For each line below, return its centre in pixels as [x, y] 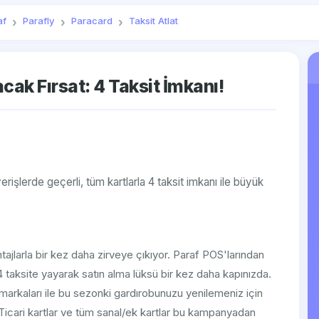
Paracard [92, 21]
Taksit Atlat [154, 21]
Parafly [39, 21]
